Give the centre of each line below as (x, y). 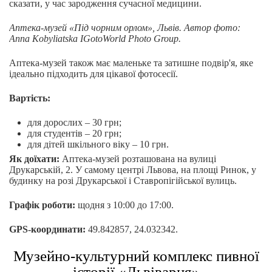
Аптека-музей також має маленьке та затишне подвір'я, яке (131, 63)
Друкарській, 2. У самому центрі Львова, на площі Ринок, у (133, 170)
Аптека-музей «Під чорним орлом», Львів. (95, 28)
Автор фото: (212, 28)
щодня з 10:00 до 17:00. (124, 205)
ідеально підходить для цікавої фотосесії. (93, 74)
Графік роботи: (42, 205)
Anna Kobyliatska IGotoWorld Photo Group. (95, 39)
